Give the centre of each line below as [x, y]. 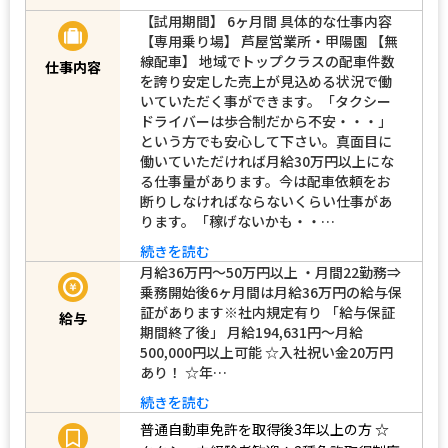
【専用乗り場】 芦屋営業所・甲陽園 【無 [269, 40]
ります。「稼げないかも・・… [237, 220]
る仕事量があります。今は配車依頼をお [265, 180]
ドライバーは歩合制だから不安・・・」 [266, 120]
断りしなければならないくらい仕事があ [266, 200]
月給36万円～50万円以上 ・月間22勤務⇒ [270, 271]
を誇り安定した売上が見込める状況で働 [266, 80]
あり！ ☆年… [183, 371]
